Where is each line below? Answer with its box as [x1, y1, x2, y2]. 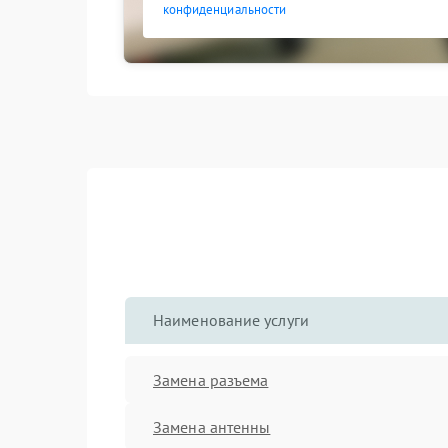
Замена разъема [153, 369, 269, 390]
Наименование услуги [153, 310, 309, 330]
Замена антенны [153, 416, 271, 437]
